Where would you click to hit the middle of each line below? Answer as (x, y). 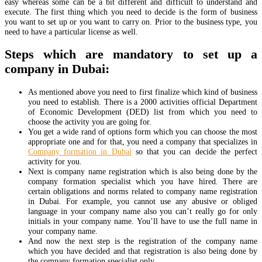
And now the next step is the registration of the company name (143, 241)
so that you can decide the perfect (194, 151)
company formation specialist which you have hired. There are (143, 181)
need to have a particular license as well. (71, 31)
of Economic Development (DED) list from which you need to (143, 111)
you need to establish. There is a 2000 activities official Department (143, 101)
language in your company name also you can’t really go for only (143, 211)
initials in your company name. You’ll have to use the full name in (143, 221)
